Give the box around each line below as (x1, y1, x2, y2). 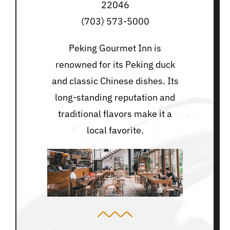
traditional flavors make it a (58, 107, 172, 120)
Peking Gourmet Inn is (69, 42, 161, 54)
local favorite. (86, 124, 144, 136)
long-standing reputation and (55, 91, 175, 103)
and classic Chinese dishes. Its (51, 74, 179, 87)
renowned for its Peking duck (55, 58, 175, 70)
